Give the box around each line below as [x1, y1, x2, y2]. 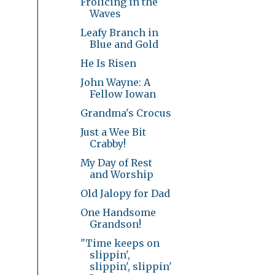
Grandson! [89, 217, 141, 230]
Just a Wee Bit [80, 125, 146, 138]
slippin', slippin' [89, 260, 172, 273]
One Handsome [80, 206, 156, 219]
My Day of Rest [80, 156, 152, 169]
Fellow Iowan [89, 87, 156, 100]
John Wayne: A [80, 76, 150, 88]
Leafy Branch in [80, 26, 158, 39]
